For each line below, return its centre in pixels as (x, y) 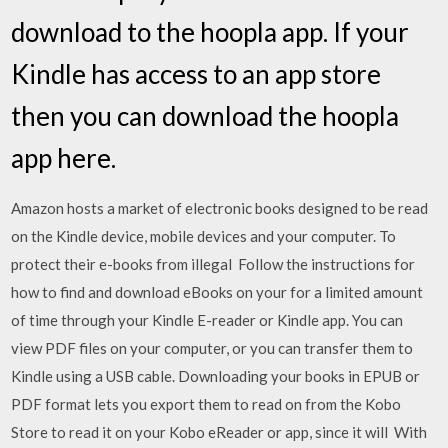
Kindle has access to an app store (196, 74)
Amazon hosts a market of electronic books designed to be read (220, 208)
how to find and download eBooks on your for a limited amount (217, 292)
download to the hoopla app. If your (210, 32)
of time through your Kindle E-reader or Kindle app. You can (207, 320)
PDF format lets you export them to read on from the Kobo (206, 404)
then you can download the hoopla (205, 116)
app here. (64, 158)
